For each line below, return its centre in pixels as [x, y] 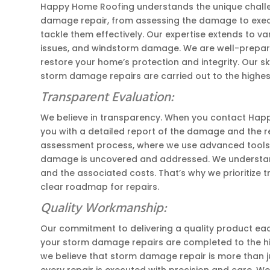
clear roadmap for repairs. [100, 187]
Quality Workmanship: [104, 209]
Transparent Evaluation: [108, 98]
